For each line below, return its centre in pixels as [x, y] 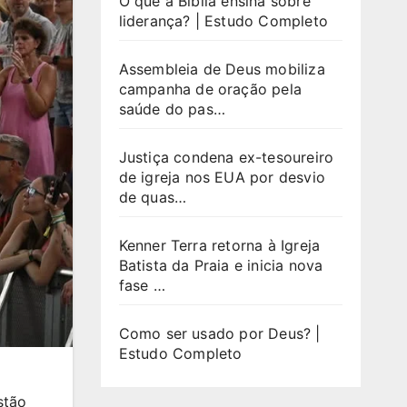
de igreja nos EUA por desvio [222, 177]
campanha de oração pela [210, 89]
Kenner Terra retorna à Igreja [219, 245]
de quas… [153, 197]
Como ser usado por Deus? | [219, 333]
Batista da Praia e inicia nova [221, 265]
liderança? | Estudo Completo [223, 20]
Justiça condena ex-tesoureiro [226, 157]
